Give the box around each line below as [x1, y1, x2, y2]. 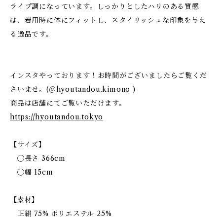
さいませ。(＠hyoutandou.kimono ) [10, 85, 136, 94]
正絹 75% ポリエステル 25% [10, 209, 112, 218]
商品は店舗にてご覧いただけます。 [10, 99, 126, 108]
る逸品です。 [10, 30, 53, 38]
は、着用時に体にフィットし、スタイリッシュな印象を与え [10, 16, 206, 25]
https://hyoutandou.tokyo [10, 112, 104, 121]
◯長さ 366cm [10, 154, 66, 163]
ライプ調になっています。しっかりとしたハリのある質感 [10, 2, 199, 11]
